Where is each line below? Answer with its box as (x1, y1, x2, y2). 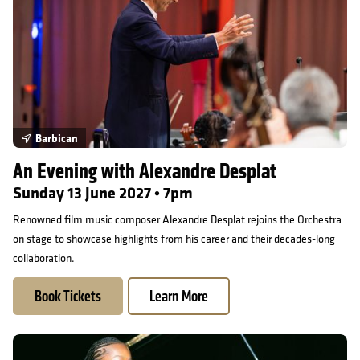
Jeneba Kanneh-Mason (12, 335, 133, 352)
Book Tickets (35, 285, 101, 306)
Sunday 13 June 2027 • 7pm (13, 182, 193, 204)
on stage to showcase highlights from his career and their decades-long (13, 231, 335, 247)
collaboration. (13, 251, 75, 266)
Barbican (35, 130, 78, 146)
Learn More (149, 285, 208, 306)
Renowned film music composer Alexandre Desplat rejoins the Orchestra (13, 212, 342, 227)
